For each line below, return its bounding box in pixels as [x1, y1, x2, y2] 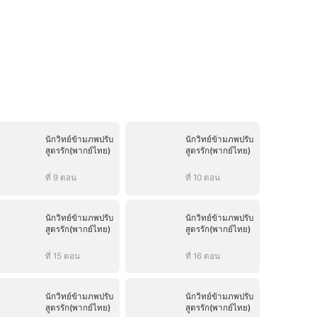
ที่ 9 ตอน [45, 173, 76, 183]
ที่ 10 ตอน [185, 173, 220, 183]
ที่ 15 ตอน [45, 250, 80, 261]
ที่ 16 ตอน [185, 250, 220, 261]
